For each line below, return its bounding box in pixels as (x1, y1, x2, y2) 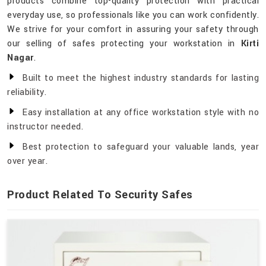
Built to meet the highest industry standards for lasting (22, 72, 259, 85)
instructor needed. (7, 121, 83, 134)
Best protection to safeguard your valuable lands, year (22, 141, 259, 154)
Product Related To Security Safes (7, 187, 193, 203)
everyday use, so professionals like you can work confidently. (7, 9, 259, 22)
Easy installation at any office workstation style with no (22, 106, 259, 119)
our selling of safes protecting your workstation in (7, 37, 241, 50)
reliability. (7, 86, 46, 99)
